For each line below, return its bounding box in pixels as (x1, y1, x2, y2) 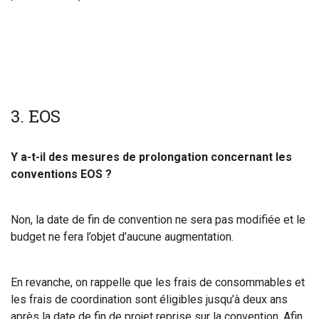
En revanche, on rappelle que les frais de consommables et (11, 276, 305, 289)
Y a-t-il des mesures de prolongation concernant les (11, 150, 292, 164)
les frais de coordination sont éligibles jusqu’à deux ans (11, 293, 288, 306)
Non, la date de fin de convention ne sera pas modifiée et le (11, 213, 305, 226)
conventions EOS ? (11, 167, 112, 181)
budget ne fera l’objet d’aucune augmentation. (11, 230, 234, 244)
